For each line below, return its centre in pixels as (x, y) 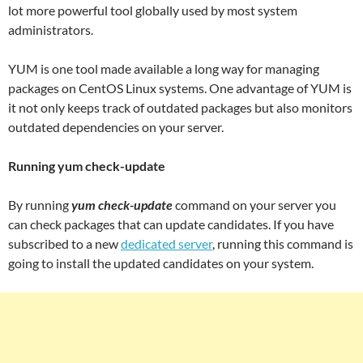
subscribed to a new (64, 243)
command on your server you (254, 204)
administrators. (51, 29)
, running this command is (283, 243)
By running (40, 204)
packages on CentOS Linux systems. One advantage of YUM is (180, 88)
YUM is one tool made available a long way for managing (164, 68)
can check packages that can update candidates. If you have (171, 224)
